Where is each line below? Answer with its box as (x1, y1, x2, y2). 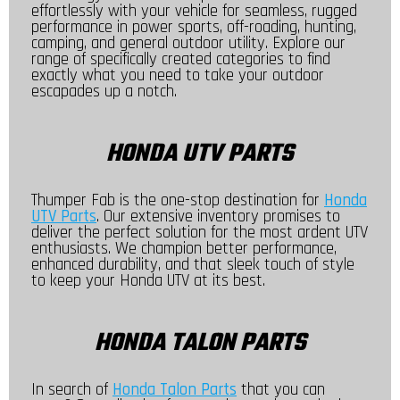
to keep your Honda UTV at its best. (31, 271, 265, 292)
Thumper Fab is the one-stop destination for (31, 190, 324, 212)
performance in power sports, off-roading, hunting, (31, 17, 356, 38)
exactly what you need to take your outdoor (31, 65, 324, 87)
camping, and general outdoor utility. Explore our (31, 33, 346, 54)
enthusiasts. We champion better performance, (31, 238, 337, 260)
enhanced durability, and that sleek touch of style (31, 254, 354, 276)
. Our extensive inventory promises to (96, 206, 340, 228)
